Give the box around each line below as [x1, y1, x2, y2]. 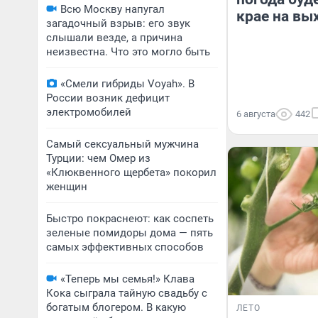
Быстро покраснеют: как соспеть [46, 212, 214, 225]
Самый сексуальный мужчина [46, 138, 199, 150]
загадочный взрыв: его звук [46, 17, 190, 30]
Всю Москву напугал [60, 3, 165, 16]
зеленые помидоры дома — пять [46, 226, 213, 239]
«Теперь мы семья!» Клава [60, 273, 194, 285]
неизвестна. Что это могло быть [46, 45, 210, 58]
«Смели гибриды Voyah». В [60, 77, 194, 90]
